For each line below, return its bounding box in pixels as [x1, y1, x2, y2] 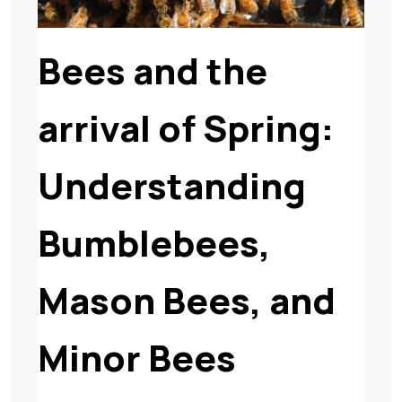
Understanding [38, 161, 306, 210]
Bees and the [38, 46, 267, 95]
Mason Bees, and [38, 275, 336, 325]
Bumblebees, [38, 218, 271, 267]
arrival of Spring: [38, 103, 334, 153]
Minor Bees [38, 333, 236, 382]
